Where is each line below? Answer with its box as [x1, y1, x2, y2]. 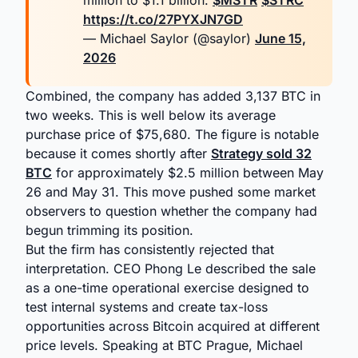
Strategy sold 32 [211, 145, 312, 161]
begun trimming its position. [26, 222, 193, 238]
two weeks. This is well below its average [26, 107, 276, 123]
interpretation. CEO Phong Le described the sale [26, 261, 316, 276]
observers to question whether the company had [26, 203, 317, 219]
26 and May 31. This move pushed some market [26, 184, 316, 200]
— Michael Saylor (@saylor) [83, 30, 255, 46]
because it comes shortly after [26, 145, 211, 161]
